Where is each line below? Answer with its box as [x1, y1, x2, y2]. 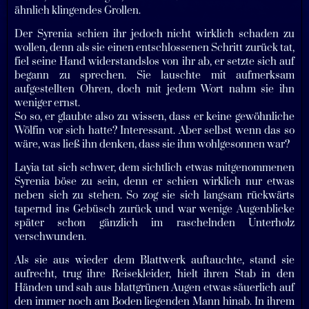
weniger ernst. [14, 96, 80, 110]
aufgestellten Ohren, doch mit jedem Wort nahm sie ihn [14, 82, 295, 96]
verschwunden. [14, 230, 86, 243]
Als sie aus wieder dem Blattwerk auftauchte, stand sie [14, 253, 295, 267]
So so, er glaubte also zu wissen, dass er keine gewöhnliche [14, 110, 295, 123]
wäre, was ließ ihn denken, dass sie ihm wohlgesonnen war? [14, 137, 290, 151]
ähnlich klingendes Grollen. [14, 3, 141, 17]
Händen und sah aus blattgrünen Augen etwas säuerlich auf [14, 281, 295, 295]
